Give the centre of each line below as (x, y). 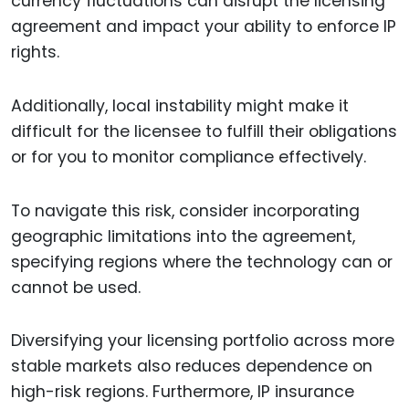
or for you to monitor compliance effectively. (189, 157)
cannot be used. (76, 287)
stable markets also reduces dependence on (192, 367)
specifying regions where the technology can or (202, 262)
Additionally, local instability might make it (180, 105)
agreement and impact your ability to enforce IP (204, 26)
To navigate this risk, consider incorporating (185, 210)
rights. (35, 52)
